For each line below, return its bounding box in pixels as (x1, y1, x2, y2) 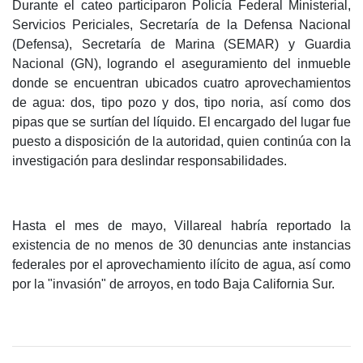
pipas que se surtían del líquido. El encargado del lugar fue (12, 115, 351, 130)
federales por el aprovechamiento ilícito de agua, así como (12, 258, 351, 272)
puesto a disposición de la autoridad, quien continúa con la (12, 135, 351, 149)
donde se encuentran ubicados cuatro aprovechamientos (12, 76, 351, 91)
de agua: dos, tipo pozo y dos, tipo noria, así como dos (12, 96, 351, 110)
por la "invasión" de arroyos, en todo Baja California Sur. (12, 277, 338, 292)
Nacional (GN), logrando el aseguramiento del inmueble (12, 57, 351, 71)
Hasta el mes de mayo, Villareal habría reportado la (12, 219, 351, 233)
